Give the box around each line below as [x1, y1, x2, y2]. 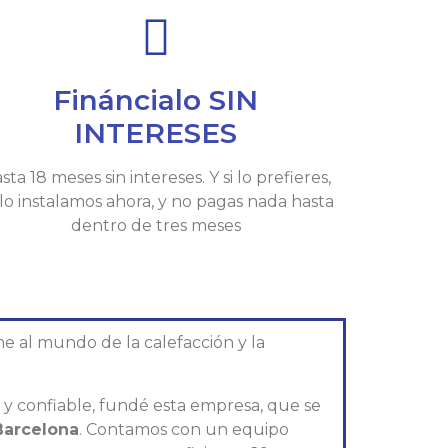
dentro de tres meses [70, 216, 241, 236]
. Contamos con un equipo [78, 419, 289, 439]
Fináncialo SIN [53, 83, 259, 118]
